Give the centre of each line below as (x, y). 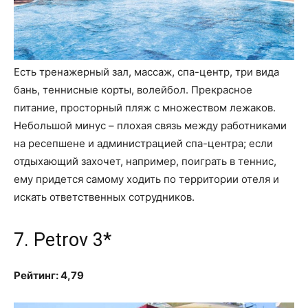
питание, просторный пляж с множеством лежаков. (145, 108)
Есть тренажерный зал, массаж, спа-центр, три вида (146, 72)
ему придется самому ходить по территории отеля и (146, 179)
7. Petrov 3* (63, 240)
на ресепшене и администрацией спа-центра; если (143, 144)
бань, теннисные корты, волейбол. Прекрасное (133, 90)
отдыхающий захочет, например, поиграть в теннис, (145, 162)
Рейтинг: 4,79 (49, 276)
